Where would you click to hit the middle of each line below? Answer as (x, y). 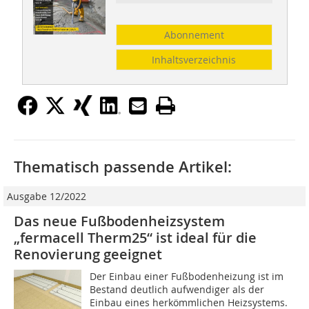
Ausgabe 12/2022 (47, 197)
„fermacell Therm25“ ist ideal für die (135, 238)
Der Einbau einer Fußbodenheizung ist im (187, 277)
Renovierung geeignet (88, 255)
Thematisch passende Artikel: (123, 167)
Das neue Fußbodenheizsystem (119, 221)
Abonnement (194, 35)
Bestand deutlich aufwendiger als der (177, 290)
